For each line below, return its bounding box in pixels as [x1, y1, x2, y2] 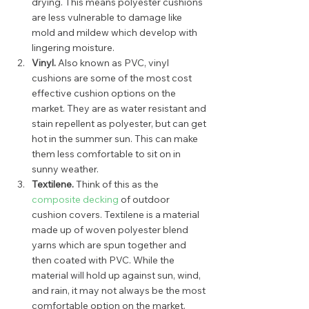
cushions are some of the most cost [32, 72, 194, 84]
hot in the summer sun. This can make [32, 132, 200, 145]
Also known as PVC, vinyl [56, 57, 171, 69]
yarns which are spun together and [32, 239, 188, 251]
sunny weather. [32, 163, 103, 175]
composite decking [32, 193, 119, 206]
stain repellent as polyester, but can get [32, 117, 208, 130]
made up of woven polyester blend [32, 223, 190, 236]
